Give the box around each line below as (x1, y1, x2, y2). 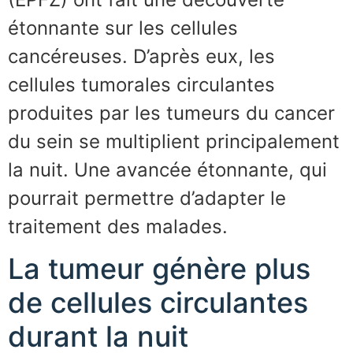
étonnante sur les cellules (8, 16, 238, 39)
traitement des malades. (8, 214, 228, 238)
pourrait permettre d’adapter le (8, 186, 286, 210)
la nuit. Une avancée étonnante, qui (8, 158, 327, 181)
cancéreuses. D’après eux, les (8, 44, 275, 68)
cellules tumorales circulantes (8, 72, 275, 96)
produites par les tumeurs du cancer (8, 101, 335, 124)
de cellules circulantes (8, 284, 308, 320)
